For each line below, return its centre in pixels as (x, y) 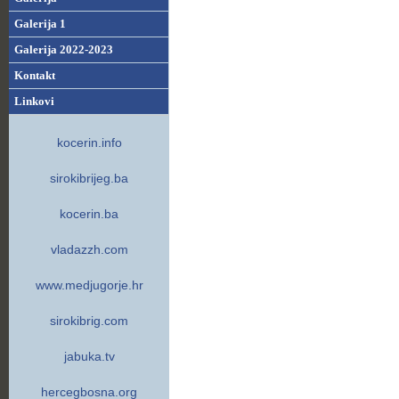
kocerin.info (89, 142)
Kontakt (35, 75)
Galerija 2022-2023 (64, 49)
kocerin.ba (89, 214)
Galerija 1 (40, 24)
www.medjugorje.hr (89, 285)
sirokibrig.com (89, 321)
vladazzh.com (89, 249)
